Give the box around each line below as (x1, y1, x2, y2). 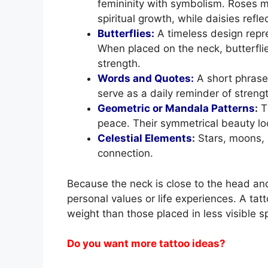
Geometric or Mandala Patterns (98, 102, 255, 115)
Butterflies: (98, 28, 154, 40)
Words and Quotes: (98, 72, 194, 85)
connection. (98, 147, 153, 160)
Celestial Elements (98, 132, 192, 145)
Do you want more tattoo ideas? (67, 237, 226, 250)
